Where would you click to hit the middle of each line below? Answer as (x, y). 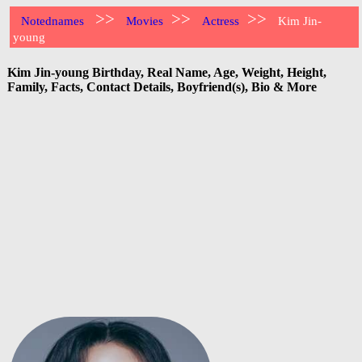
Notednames (53, 21)
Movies (145, 21)
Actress (221, 21)
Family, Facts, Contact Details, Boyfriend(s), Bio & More (162, 86)
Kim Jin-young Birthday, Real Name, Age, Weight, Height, (167, 72)
